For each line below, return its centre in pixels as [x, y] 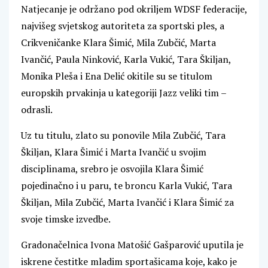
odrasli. [37, 110]
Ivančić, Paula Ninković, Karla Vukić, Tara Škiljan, [126, 60]
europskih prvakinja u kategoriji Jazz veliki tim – [124, 93]
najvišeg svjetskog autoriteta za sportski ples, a [123, 26]
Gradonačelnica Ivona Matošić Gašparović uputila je [132, 245]
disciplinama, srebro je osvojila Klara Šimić [112, 169]
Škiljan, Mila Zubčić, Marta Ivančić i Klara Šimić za [127, 202]
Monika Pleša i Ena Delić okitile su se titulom [117, 76]
